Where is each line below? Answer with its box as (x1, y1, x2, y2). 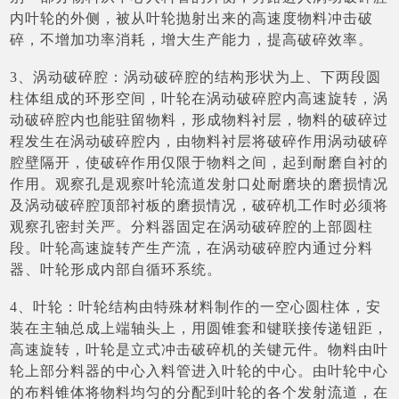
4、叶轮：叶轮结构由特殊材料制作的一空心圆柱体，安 (10, 298, 382, 314)
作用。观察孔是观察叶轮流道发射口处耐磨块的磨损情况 (10, 175, 389, 191)
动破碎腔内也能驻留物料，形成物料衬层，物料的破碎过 (10, 111, 389, 127)
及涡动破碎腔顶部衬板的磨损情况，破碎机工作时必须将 (10, 197, 389, 213)
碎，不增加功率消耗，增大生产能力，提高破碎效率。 (10, 31, 374, 47)
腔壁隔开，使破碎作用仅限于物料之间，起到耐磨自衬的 (10, 154, 389, 170)
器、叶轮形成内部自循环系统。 (10, 261, 223, 277)
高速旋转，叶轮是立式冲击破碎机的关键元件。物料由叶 (10, 341, 389, 357)
